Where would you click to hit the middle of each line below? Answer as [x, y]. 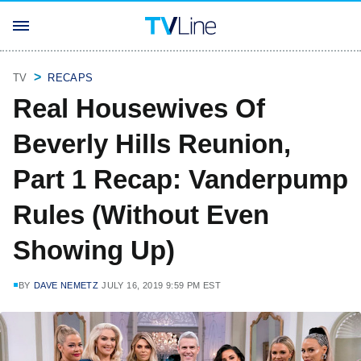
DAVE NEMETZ [66, 285]
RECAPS [71, 78]
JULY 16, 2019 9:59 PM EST [162, 285]
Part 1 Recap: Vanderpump [180, 179]
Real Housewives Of [139, 108]
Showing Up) [94, 250]
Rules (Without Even [141, 215]
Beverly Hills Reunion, [152, 144]
